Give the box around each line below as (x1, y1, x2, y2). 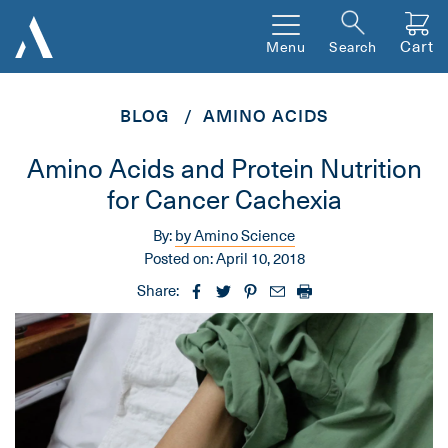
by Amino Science (175, 224, 295, 247)
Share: (136, 279, 179, 302)
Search (329, 36, 376, 58)
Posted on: (143, 247, 213, 270)
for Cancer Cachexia (106, 179, 342, 219)
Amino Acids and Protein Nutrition (26, 148, 422, 188)
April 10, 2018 (215, 247, 305, 270)
